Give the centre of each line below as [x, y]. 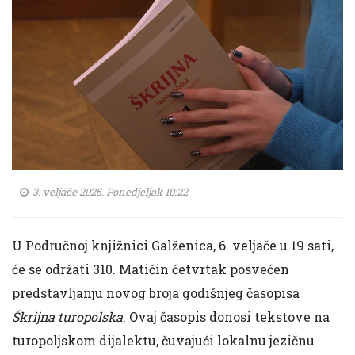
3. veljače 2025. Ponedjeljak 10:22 [109, 192]
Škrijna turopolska [67, 317]
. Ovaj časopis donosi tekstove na [226, 317]
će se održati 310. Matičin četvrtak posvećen [151, 269]
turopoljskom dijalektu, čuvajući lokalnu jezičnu [163, 341]
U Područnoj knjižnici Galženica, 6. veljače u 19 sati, [173, 246]
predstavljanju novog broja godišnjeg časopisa [156, 293]
